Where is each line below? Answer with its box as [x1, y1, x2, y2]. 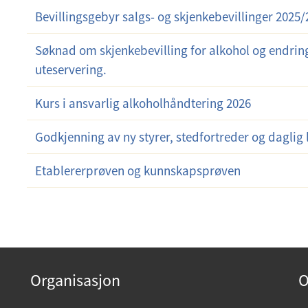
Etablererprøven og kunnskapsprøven [34, 162, 241, 179]
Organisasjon [30, 269, 120, 291]
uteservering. [34, 61, 107, 78]
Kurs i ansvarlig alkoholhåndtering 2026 [34, 95, 251, 111]
